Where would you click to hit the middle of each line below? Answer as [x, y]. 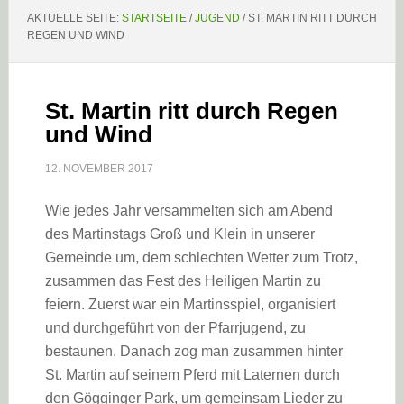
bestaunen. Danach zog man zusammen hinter [193, 351]
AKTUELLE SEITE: [74, 18]
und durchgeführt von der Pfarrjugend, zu [175, 328]
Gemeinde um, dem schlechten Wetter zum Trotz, [201, 257]
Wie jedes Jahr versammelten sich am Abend [188, 211]
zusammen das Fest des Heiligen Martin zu [183, 281]
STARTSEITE [154, 18]
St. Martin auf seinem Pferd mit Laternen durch [192, 375]
